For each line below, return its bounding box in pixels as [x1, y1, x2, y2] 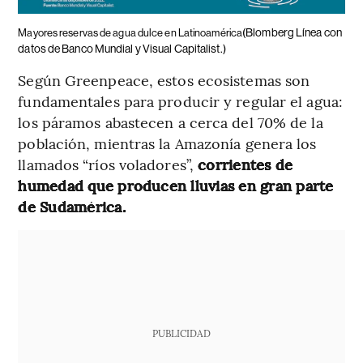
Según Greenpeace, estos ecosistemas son [18, 70, 310, 91]
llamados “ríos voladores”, [18, 154, 199, 175]
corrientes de [198, 154, 293, 175]
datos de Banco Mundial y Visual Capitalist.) [18, 42, 226, 56]
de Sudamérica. [18, 196, 126, 217]
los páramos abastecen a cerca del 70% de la [18, 112, 323, 133]
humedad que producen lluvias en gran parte [18, 175, 334, 196]
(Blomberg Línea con [242, 26, 342, 40]
